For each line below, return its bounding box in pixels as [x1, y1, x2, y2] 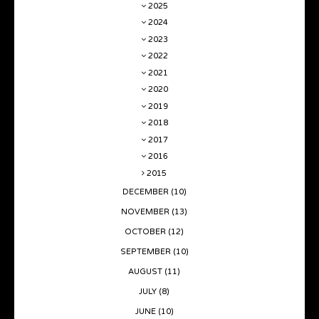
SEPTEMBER [120, 246, 173, 256]
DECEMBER [122, 187, 171, 197]
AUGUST [128, 266, 164, 276]
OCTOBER [125, 226, 168, 236]
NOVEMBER [121, 206, 172, 216]
